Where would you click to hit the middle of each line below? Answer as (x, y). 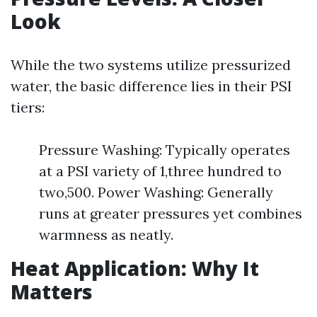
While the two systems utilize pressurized (151, 65)
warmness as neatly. (106, 235)
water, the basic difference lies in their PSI (151, 86)
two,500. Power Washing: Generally (156, 192)
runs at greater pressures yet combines (171, 213)
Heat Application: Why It (135, 268)
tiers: (28, 107)
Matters (52, 292)
